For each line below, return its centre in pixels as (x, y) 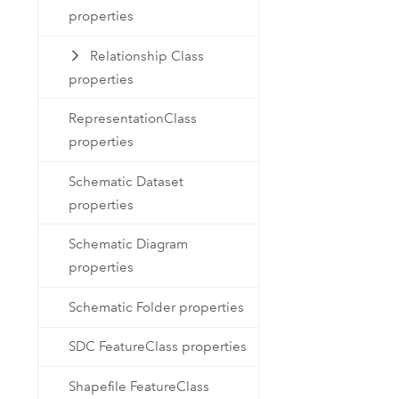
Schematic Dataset (126, 181)
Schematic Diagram (129, 244)
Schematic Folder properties (157, 307)
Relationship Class (147, 56)
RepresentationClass (133, 119)
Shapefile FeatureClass (139, 386)
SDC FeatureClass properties (158, 347)
